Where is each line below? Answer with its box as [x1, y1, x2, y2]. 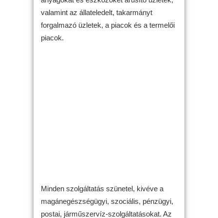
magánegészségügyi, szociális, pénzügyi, [41, 197, 173, 205]
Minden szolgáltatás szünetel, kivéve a [41, 184, 163, 193]
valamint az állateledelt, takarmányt [41, 8, 152, 17]
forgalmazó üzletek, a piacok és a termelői [41, 20, 175, 29]
